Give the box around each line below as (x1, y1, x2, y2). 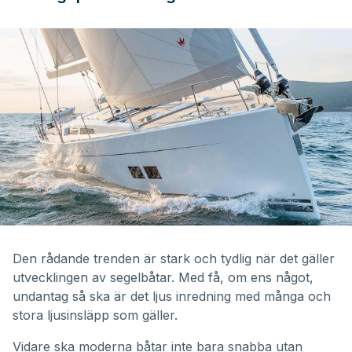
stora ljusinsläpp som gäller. (13, 307, 178, 324)
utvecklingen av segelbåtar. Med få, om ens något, (13, 269, 313, 286)
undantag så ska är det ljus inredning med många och (13, 288, 331, 305)
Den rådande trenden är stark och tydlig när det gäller (13, 251, 335, 267)
